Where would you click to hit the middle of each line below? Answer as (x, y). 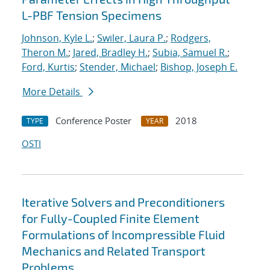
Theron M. (45, 53)
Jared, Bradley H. (110, 53)
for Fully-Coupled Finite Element (111, 218)
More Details (52, 92)
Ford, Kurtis (48, 67)
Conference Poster (93, 121)
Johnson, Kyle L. (57, 38)
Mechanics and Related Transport (114, 251)
